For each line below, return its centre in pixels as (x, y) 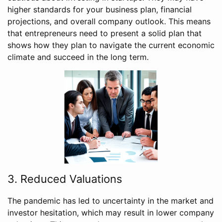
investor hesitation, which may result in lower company (111, 213)
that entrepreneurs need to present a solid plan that (105, 33)
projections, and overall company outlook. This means (109, 22)
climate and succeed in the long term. (78, 57)
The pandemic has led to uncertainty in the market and (111, 201)
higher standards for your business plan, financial (100, 10)
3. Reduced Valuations (65, 179)
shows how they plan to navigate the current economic (111, 45)
